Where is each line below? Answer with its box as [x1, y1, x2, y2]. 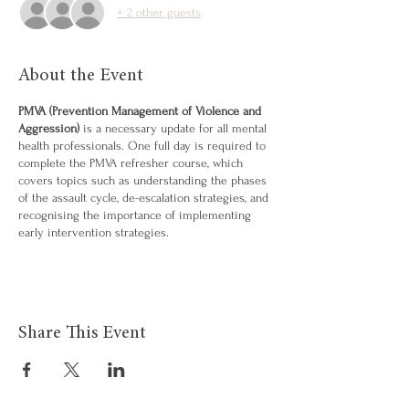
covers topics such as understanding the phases [18, 173, 267, 187]
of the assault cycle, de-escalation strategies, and [18, 190, 268, 204]
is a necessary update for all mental [79, 121, 267, 135]
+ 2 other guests [117, 5, 201, 20]
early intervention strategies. [18, 225, 169, 239]
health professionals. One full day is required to [18, 138, 266, 152]
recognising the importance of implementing [18, 207, 251, 222]
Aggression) [18, 121, 79, 135]
